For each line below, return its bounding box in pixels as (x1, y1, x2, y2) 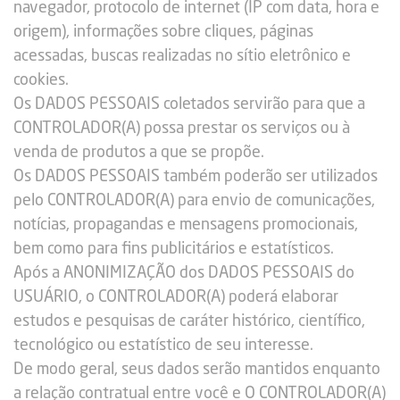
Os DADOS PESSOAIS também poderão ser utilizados (13, 169, 378, 185)
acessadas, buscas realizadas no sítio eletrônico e (13, 48, 351, 64)
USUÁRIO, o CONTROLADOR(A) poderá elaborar (13, 289, 338, 305)
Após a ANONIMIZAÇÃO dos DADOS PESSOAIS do (13, 265, 354, 281)
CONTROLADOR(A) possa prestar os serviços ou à (13, 121, 350, 137)
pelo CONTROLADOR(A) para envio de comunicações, (13, 193, 375, 209)
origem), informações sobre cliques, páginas (13, 24, 313, 40)
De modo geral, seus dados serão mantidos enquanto (13, 362, 380, 378)
